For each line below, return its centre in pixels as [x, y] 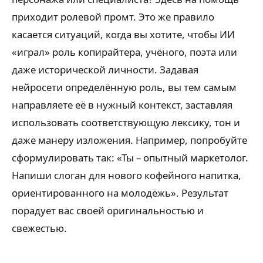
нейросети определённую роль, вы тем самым [124, 87]
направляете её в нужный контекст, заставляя [122, 105]
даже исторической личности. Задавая [105, 70]
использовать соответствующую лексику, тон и [126, 122]
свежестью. [39, 228]
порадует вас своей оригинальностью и [108, 210]
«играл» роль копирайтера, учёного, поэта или [124, 52]
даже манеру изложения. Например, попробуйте [129, 140]
